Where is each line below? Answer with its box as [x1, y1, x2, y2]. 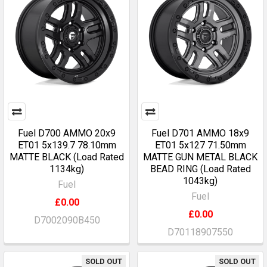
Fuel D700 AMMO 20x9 [18, 128, 116, 139]
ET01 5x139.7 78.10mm [17, 139, 116, 151]
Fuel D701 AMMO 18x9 [151, 128, 249, 139]
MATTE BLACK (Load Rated [10, 151, 124, 163]
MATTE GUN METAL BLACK [143, 151, 257, 163]
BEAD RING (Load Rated [150, 163, 251, 175]
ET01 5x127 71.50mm [154, 139, 246, 151]
